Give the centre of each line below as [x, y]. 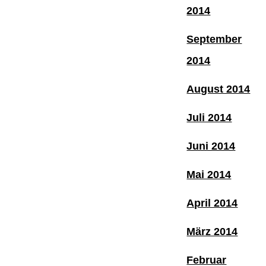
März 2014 [212, 231]
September [214, 39]
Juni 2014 [211, 146]
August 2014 [218, 89]
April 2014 [212, 203]
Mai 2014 [209, 174]
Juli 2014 [209, 117]
